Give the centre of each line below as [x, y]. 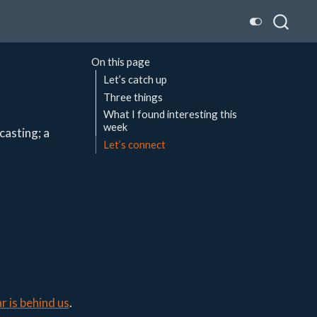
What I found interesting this [171, 114]
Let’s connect [135, 145]
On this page [120, 62]
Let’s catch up [136, 79]
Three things [133, 97]
